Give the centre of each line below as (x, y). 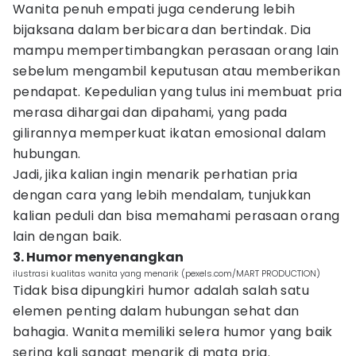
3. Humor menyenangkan (98, 257)
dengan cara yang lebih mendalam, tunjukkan (162, 195)
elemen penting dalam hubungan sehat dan (156, 311)
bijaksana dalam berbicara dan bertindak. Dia (162, 30)
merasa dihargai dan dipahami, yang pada (150, 112)
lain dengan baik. (68, 236)
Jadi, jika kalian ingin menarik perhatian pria (155, 174)
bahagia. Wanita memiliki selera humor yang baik (173, 332)
